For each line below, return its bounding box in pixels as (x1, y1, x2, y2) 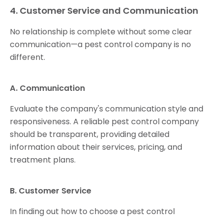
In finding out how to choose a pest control (10, 206, 175, 218)
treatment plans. (10, 154, 76, 166)
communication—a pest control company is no (10, 39, 191, 51)
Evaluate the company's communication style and (10, 103, 203, 115)
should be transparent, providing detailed (10, 129, 169, 140)
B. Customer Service (10, 185, 91, 197)
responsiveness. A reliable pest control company (10, 116, 199, 128)
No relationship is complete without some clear (10, 26, 192, 38)
